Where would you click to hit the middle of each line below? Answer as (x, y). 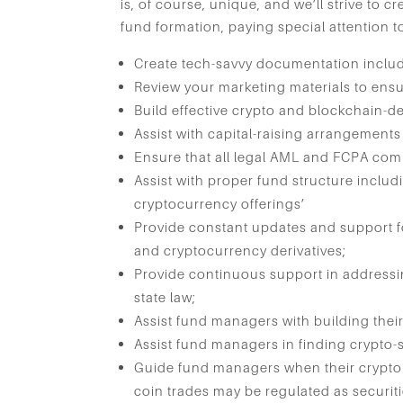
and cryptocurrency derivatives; (241, 250)
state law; (166, 296)
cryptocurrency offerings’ (220, 203)
